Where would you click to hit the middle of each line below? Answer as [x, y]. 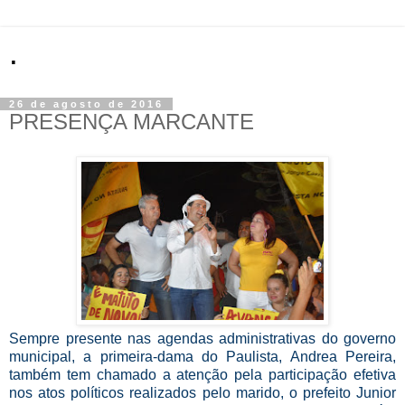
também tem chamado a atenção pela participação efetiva [202, 374]
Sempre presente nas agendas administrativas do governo [202, 338]
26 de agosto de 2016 [86, 104]
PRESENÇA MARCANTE [132, 122]
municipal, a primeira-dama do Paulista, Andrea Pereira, [202, 356]
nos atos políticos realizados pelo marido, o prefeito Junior [202, 392]
